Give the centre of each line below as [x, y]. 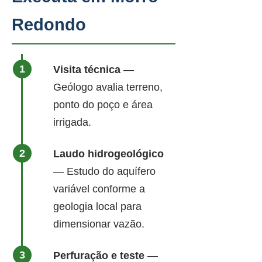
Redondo [49, 25]
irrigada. [72, 122]
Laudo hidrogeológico [108, 154]
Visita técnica [87, 70]
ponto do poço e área [103, 105]
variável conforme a [99, 189]
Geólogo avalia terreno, [108, 87]
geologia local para [97, 206]
